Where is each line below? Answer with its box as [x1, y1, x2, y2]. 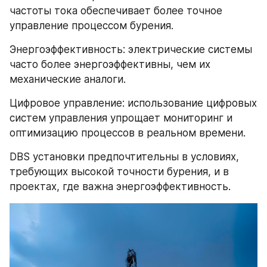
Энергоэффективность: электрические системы [10, 43, 252, 55]
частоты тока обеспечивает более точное [10, 4, 222, 17]
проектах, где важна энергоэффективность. [10, 180, 231, 193]
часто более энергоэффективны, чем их [10, 58, 210, 70]
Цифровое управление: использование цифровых [10, 97, 257, 109]
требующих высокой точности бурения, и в [10, 165, 229, 178]
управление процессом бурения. [10, 19, 173, 32]
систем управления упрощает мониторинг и [10, 111, 232, 124]
